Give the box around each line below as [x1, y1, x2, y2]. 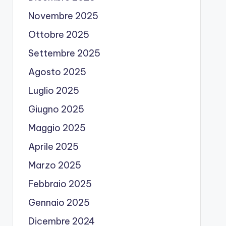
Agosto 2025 [28, 66, 86, 78]
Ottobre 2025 [28, 29, 89, 40]
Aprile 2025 [28, 141, 79, 152]
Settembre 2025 [28, 47, 100, 59]
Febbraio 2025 [28, 178, 92, 190]
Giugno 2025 [28, 103, 84, 115]
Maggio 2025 [28, 122, 86, 134]
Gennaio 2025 [28, 197, 90, 208]
